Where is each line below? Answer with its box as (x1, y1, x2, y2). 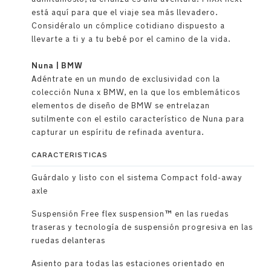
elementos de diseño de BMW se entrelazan (31, 100, 210, 111)
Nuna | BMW (31, 60, 83, 71)
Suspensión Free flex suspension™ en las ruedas (31, 209, 229, 219)
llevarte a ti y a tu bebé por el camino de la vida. (31, 34, 231, 44)
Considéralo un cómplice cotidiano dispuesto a (31, 21, 225, 31)
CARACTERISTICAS (31, 150, 108, 160)
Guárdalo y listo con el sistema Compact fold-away (31, 172, 243, 183)
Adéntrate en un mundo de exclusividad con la (31, 74, 220, 84)
